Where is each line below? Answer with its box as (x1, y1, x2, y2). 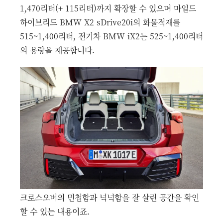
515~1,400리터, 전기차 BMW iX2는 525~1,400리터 (20, 30, 203, 42)
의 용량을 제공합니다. (20, 44, 95, 56)
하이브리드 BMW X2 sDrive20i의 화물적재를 (20, 16, 180, 28)
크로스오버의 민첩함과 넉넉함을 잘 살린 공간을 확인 (20, 192, 199, 204)
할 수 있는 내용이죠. (20, 206, 90, 218)
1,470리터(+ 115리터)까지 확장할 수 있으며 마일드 (20, 2, 196, 14)
